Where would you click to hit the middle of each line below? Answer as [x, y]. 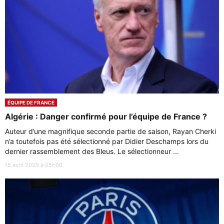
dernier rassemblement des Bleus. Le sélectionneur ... [92, 151]
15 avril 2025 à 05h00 [34, 165]
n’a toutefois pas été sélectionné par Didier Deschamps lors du [107, 141]
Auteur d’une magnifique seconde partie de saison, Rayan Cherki [110, 131]
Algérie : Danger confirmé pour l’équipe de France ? [106, 116]
